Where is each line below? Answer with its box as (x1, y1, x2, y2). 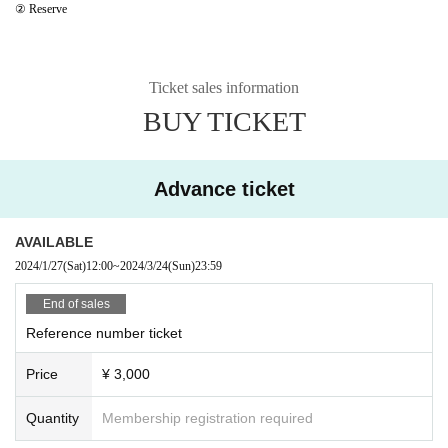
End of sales (42, 296, 110, 311)
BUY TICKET (142, 105, 306, 137)
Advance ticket (153, 177, 295, 200)
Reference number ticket (26, 324, 182, 341)
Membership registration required (102, 409, 313, 426)
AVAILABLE (15, 233, 93, 250)
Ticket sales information (149, 78, 299, 96)
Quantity (26, 409, 79, 426)
